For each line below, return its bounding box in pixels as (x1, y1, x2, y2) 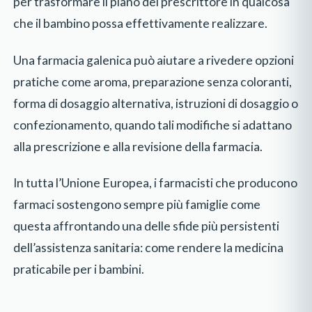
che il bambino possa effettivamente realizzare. (13, 15, 268, 31)
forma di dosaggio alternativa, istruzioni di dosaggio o (13, 95, 299, 111)
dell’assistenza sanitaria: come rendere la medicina (13, 240, 284, 256)
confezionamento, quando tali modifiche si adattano (13, 117, 292, 132)
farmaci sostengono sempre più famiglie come (13, 197, 261, 212)
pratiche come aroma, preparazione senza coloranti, (13, 74, 292, 89)
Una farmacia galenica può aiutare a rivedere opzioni (13, 52, 295, 68)
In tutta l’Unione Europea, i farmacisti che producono (13, 175, 298, 191)
